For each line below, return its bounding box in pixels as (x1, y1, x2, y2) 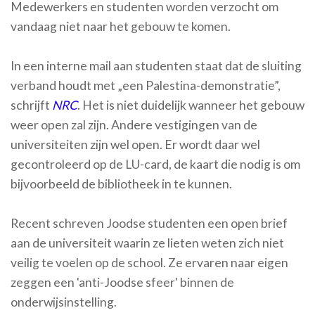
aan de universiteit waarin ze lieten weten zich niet (11, 236, 284, 251)
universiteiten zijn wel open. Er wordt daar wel (11, 137, 260, 153)
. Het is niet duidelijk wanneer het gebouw (77, 98, 304, 113)
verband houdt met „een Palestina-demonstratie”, (11, 78, 281, 94)
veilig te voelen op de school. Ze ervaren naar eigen (11, 255, 288, 271)
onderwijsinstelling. (11, 295, 117, 310)
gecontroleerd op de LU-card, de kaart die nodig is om (11, 157, 300, 172)
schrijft (11, 98, 52, 113)
